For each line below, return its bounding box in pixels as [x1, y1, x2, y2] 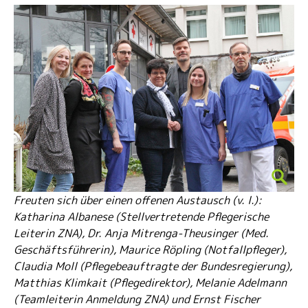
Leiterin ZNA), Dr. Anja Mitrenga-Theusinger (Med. [14, 225, 269, 241]
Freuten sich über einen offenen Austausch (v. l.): [14, 192, 262, 208]
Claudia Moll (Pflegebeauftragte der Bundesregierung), [14, 258, 292, 274]
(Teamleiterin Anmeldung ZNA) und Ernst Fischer [14, 291, 261, 307]
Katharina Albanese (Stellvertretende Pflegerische [14, 209, 269, 224]
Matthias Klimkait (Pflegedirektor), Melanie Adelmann [14, 275, 287, 290]
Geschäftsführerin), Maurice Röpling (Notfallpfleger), [14, 242, 287, 257]
